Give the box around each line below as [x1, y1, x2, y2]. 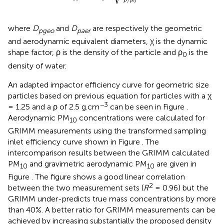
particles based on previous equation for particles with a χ [8, 90, 211, 100]
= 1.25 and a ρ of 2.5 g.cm [8, 101, 99, 111]
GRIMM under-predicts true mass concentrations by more [8, 193, 216, 203]
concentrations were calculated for [77, 112, 205, 122]
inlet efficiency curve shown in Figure [8, 136, 142, 146]
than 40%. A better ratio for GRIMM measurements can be [8, 204, 215, 214]
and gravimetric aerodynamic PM [27, 158, 147, 168]
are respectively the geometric [90, 23, 202, 33]
